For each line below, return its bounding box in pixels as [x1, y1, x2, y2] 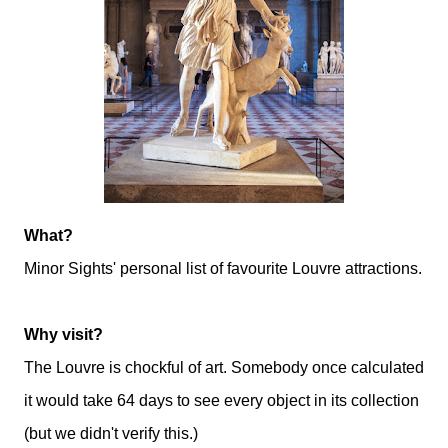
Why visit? [24, 326, 103, 343]
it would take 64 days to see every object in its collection [24, 392, 419, 409]
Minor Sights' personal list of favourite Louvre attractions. [24, 260, 422, 277]
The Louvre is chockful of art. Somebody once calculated [24, 359, 424, 376]
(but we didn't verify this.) [24, 425, 202, 442]
